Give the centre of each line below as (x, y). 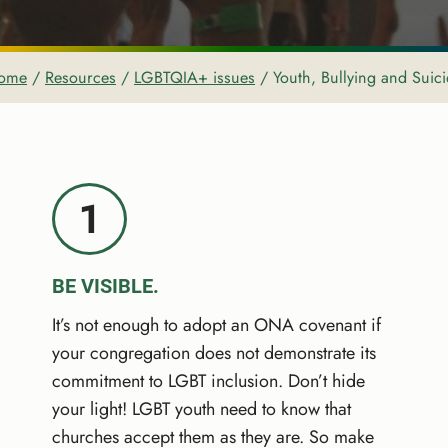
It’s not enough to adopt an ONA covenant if (216, 324)
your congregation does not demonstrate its (213, 352)
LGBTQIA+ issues (194, 77)
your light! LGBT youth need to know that (201, 408)
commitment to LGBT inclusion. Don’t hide (208, 380)
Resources (80, 77)
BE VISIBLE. (105, 285)
